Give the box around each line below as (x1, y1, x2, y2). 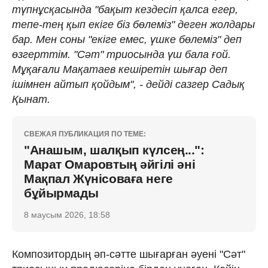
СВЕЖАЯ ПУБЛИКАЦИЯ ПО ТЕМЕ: (24, 129, 146, 138)
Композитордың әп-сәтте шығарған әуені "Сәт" (12, 248, 245, 260)
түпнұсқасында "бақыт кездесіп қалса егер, (12, 3, 238, 16)
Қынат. (12, 93, 50, 105)
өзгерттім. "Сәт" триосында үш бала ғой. (12, 48, 231, 60)
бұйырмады (24, 185, 99, 200)
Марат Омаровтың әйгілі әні (24, 157, 196, 171)
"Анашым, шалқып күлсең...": (24, 142, 205, 157)
